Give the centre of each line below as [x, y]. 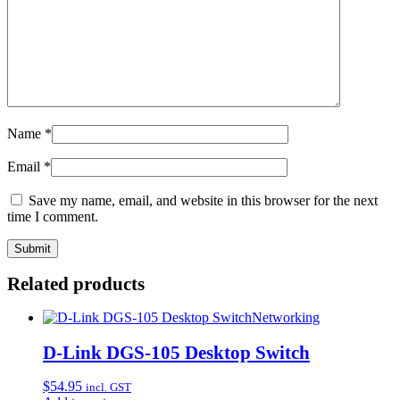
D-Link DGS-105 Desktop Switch [176, 352]
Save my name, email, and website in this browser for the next [203, 200]
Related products [76, 284]
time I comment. [53, 216]
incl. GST [108, 387]
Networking [286, 318]
